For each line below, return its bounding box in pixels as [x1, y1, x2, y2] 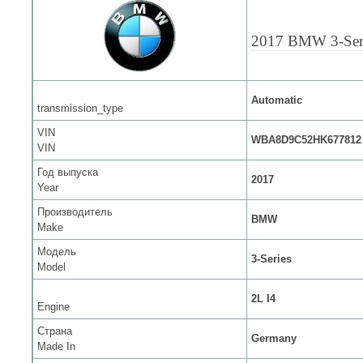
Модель [37, 246, 76, 258]
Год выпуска [37, 166, 98, 178]
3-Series [251, 253, 292, 265]
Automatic [251, 94, 302, 106]
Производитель [37, 206, 113, 218]
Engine [37, 301, 70, 313]
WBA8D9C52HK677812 [251, 134, 361, 146]
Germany [251, 332, 297, 344]
